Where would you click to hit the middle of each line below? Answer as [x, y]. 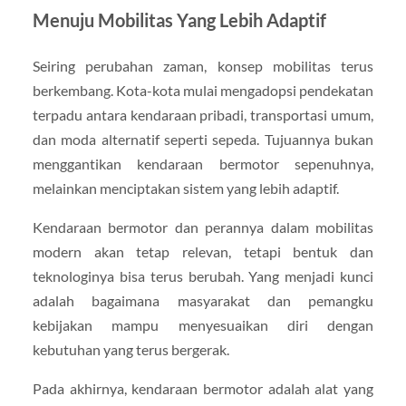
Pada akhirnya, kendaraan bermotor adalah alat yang [203, 389]
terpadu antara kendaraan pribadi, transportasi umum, [203, 115]
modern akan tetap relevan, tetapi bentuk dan [203, 252]
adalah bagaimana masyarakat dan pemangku [203, 301]
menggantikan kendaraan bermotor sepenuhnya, [203, 164]
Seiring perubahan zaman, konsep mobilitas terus [203, 66]
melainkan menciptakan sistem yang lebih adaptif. [185, 188]
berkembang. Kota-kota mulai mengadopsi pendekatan [203, 91]
